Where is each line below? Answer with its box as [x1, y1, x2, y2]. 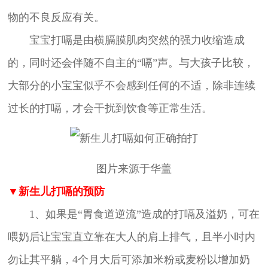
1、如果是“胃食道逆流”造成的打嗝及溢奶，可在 [7, 208, 260, 221]
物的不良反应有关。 [7, 11, 105, 23]
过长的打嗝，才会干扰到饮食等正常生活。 [7, 102, 212, 114]
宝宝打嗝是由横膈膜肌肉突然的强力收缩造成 [7, 33, 245, 46]
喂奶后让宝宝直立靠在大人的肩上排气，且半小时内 [7, 231, 255, 243]
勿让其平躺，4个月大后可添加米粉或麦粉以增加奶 [7, 254, 250, 266]
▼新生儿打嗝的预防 [7, 185, 105, 198]
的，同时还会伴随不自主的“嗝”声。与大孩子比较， [7, 56, 254, 69]
